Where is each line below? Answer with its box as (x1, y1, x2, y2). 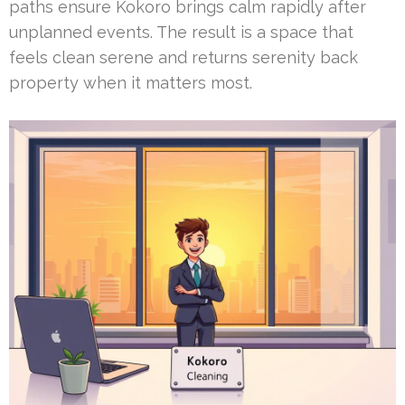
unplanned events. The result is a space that (9, 22, 353, 42)
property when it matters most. (9, 72, 252, 92)
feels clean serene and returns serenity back (9, 47, 358, 67)
